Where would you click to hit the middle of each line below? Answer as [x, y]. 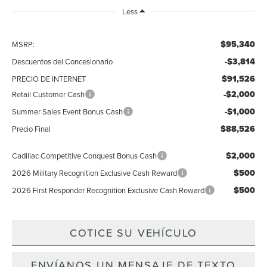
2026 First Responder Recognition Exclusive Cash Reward [108, 190]
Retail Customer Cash [49, 94]
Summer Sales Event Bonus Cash [68, 112]
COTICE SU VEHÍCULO [133, 233]
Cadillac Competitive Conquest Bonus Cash [85, 156]
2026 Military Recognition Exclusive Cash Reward [95, 173]
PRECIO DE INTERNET [49, 79]
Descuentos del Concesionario [63, 62]
